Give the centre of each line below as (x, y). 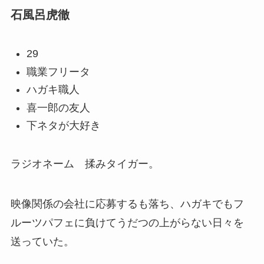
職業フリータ (58, 72)
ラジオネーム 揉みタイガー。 (85, 164)
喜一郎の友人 (58, 108)
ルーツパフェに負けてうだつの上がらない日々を (127, 222)
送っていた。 (42, 241)
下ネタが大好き (63, 126)
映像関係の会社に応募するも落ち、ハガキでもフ (127, 204)
